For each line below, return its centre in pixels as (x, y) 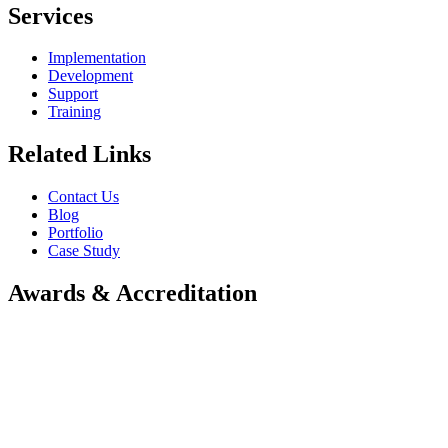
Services (50, 15)
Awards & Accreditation (132, 293)
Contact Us (83, 197)
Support (73, 94)
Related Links (79, 154)
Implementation (97, 58)
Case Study (84, 251)
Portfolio (75, 233)
